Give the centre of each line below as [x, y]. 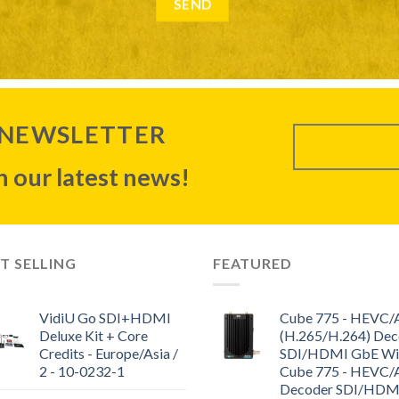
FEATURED [252, 263]
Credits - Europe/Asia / [109, 354]
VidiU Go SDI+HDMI [105, 318]
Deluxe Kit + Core [94, 336]
